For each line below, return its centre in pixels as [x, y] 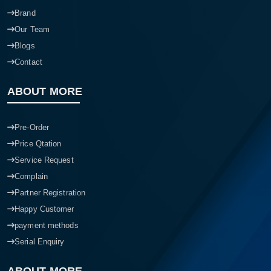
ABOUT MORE [45, 92]
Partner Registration [50, 193]
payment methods [47, 226]
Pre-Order [32, 128]
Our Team [32, 30]
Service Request [44, 160]
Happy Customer [44, 209]
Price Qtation [38, 144]
